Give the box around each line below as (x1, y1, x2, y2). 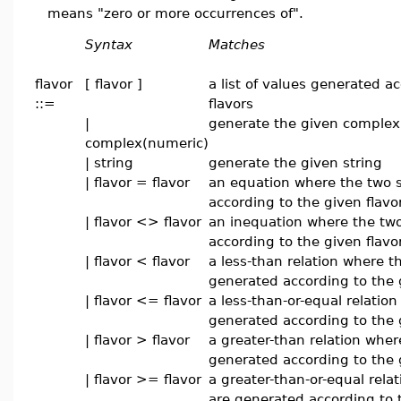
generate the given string (209, 155, 382, 170)
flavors (209, 96, 253, 111)
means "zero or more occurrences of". (47, 5, 303, 21)
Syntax (85, 37, 132, 52)
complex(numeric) (85, 135, 209, 150)
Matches (209, 37, 265, 52)
